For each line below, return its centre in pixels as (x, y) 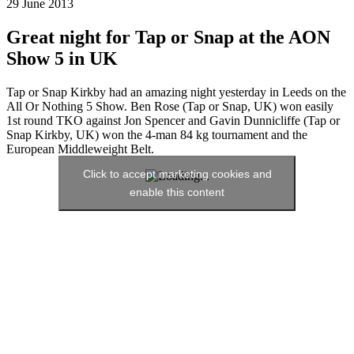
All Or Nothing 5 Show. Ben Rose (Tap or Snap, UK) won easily (170, 107)
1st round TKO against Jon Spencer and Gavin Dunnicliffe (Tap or (173, 121)
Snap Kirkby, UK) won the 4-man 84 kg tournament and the (157, 135)
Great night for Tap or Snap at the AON (168, 38)
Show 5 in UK (62, 59)
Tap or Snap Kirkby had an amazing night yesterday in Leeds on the (176, 92)
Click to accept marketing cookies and (177, 174)
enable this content (177, 192)
